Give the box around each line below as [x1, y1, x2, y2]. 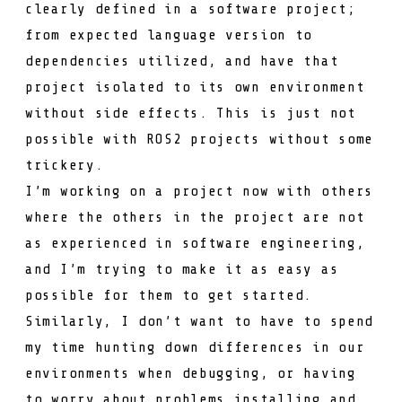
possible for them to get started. [25, 286, 313, 303]
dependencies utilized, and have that [25, 52, 339, 69]
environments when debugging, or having [25, 364, 356, 381]
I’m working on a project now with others [25, 182, 374, 199]
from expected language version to [25, 26, 313, 43]
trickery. [25, 156, 104, 173]
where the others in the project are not [25, 208, 365, 225]
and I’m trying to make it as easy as [25, 260, 339, 277]
